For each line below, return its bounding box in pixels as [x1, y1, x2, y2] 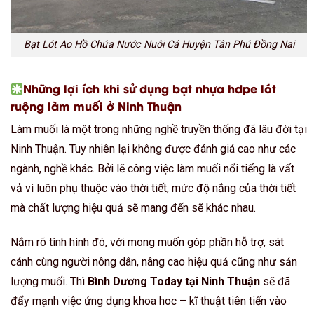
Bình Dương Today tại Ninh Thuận [88, 274, 260, 288]
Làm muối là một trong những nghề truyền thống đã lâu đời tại [11, 123, 307, 137]
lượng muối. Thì [11, 274, 88, 288]
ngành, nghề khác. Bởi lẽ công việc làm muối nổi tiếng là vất [11, 162, 294, 176]
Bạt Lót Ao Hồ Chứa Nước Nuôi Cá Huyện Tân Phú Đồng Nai [23, 39, 294, 51]
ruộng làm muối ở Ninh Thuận [11, 97, 182, 114]
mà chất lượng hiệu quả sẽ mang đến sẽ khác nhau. [11, 201, 256, 215]
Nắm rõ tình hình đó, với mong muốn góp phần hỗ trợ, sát [11, 235, 284, 249]
